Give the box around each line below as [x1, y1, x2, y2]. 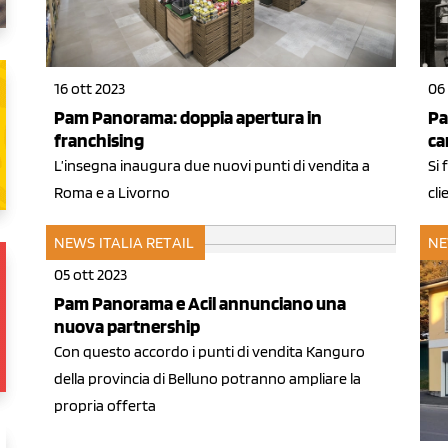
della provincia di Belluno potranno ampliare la [54, 369, 361, 389]
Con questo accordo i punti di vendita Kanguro [54, 342, 365, 362]
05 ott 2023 [54, 265, 127, 285]
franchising [54, 129, 144, 153]
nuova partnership [54, 315, 200, 339]
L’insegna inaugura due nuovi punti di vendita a [54, 156, 370, 176]
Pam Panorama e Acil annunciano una [54, 292, 346, 316]
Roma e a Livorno [54, 183, 170, 203]
